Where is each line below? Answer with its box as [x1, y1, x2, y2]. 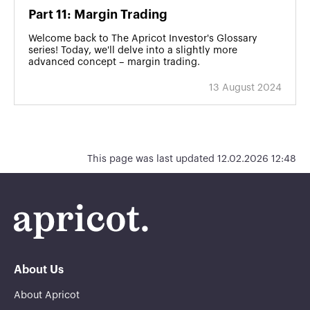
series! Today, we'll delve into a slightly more [28, 46, 237, 56]
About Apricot [14, 290, 80, 300]
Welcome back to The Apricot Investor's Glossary [28, 34, 257, 44]
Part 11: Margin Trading [28, 8, 167, 21]
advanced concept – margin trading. [28, 57, 200, 68]
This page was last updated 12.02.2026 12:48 [87, 154, 296, 165]
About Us [14, 264, 64, 275]
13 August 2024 [209, 83, 282, 93]
